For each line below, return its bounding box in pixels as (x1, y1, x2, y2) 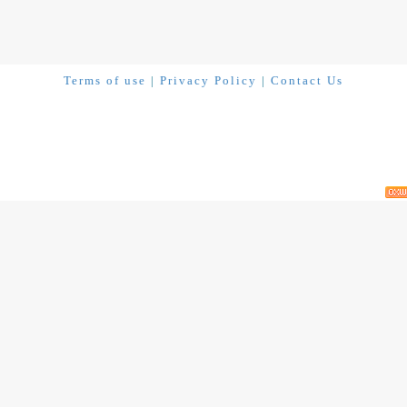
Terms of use (64, 74, 146, 87)
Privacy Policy (160, 74, 257, 87)
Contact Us (271, 74, 343, 87)
